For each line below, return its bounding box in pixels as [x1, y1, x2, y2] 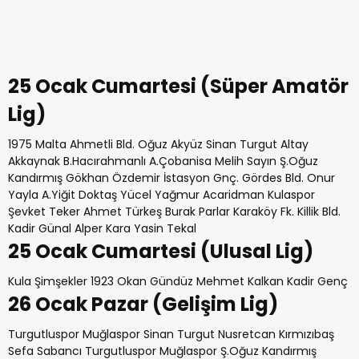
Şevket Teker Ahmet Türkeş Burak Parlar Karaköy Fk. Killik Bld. [8, 204, 341, 220]
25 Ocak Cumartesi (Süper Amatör [8, 73, 349, 99]
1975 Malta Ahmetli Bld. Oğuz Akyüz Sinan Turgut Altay [8, 136, 309, 152]
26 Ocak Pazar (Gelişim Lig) [8, 291, 278, 317]
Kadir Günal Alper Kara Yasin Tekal [8, 220, 196, 236]
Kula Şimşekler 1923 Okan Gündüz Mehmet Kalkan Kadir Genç [8, 273, 348, 289]
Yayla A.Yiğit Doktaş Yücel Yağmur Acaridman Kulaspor [8, 187, 315, 203]
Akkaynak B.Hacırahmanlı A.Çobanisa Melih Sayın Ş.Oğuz [8, 153, 318, 169]
